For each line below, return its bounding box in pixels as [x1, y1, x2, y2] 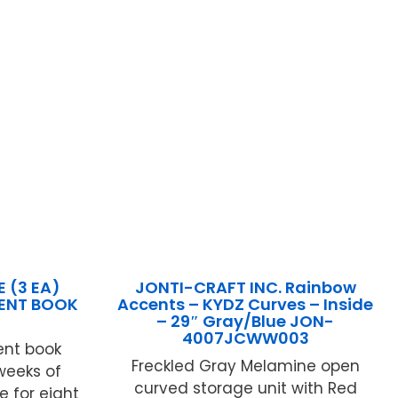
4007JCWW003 [181, 327, 309, 350]
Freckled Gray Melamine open [131, 355, 360, 378]
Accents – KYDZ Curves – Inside [117, 293, 374, 316]
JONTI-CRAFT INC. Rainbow [134, 276, 356, 299]
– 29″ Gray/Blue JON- [156, 310, 335, 333]
